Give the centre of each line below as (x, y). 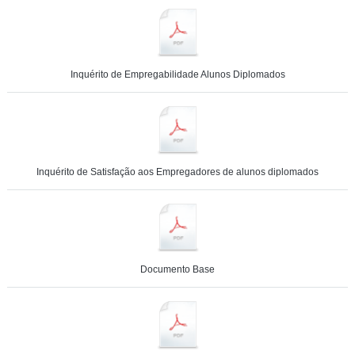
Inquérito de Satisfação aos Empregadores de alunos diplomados (177, 172)
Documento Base (177, 269)
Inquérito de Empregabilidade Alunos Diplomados (177, 74)
